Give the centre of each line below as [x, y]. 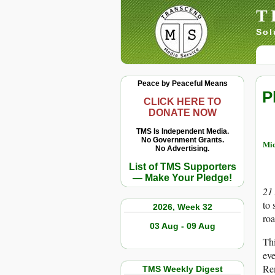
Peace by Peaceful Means [182, 83]
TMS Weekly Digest [182, 269]
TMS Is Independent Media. [182, 131]
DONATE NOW [182, 113]
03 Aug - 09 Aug [182, 226]
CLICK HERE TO [182, 102]
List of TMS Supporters [182, 167]
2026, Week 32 [182, 207]
